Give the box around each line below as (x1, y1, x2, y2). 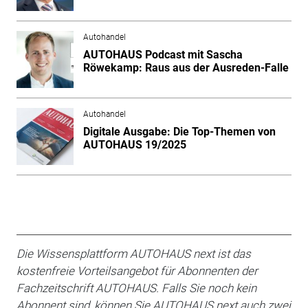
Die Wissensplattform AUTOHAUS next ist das (16, 246, 251, 261)
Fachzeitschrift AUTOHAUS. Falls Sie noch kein (16, 280, 256, 295)
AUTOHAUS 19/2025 (82, 137, 186, 151)
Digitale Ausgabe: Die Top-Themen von (82, 124, 276, 138)
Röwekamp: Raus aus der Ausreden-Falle (82, 60, 289, 74)
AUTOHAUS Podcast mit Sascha (82, 47, 243, 61)
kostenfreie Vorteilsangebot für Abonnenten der (16, 263, 258, 278)
